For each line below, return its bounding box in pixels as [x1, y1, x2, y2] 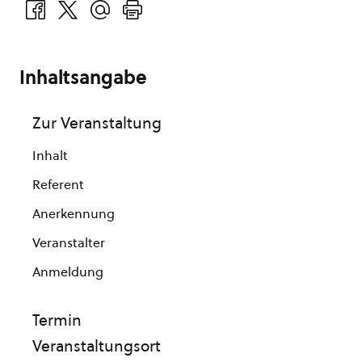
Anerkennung [32, 204, 115, 222]
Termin [32, 309, 82, 330]
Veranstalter [32, 234, 105, 251]
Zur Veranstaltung [32, 112, 162, 133]
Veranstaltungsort [32, 335, 161, 356]
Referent [32, 175, 84, 193]
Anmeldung [32, 263, 103, 280]
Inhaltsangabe [19, 65, 147, 90]
